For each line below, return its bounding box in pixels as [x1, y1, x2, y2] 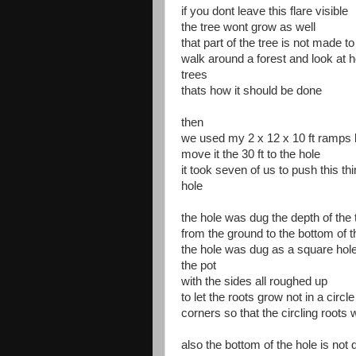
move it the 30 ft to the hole [181, 148, 320, 161]
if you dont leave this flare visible [181, 5, 348, 17]
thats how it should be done [181, 84, 322, 97]
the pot [181, 259, 216, 272]
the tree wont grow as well [181, 21, 315, 33]
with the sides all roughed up [181, 275, 327, 288]
